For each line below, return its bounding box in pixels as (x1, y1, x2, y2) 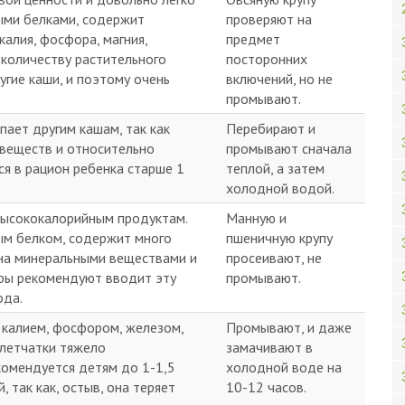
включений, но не (226, 70, 333, 88)
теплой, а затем (226, 159, 325, 177)
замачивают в (226, 338, 313, 356)
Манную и (226, 209, 287, 227)
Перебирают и (226, 119, 316, 137)
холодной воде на (226, 358, 342, 376)
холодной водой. (226, 179, 334, 197)
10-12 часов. (226, 378, 306, 396)
